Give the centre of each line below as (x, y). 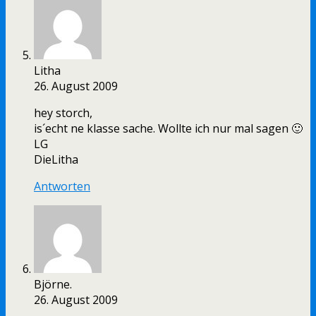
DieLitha (56, 160)
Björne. (53, 285)
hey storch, (63, 113)
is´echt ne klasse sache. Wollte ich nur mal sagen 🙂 (168, 129)
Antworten (62, 187)
